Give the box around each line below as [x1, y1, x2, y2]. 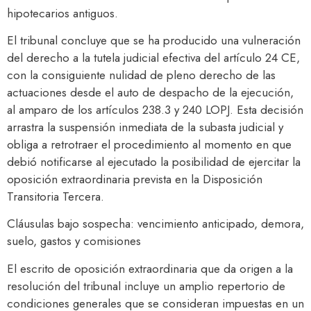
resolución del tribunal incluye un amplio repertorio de [7, 277, 285, 294]
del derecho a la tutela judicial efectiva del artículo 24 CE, [7, 49, 300, 66]
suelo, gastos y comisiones [7, 233, 141, 250]
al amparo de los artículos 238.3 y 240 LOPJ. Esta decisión [7, 101, 303, 118]
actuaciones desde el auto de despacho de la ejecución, [7, 84, 294, 101]
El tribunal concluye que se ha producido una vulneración [7, 32, 301, 49]
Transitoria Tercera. [7, 188, 104, 205]
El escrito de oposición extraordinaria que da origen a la [7, 260, 293, 277]
